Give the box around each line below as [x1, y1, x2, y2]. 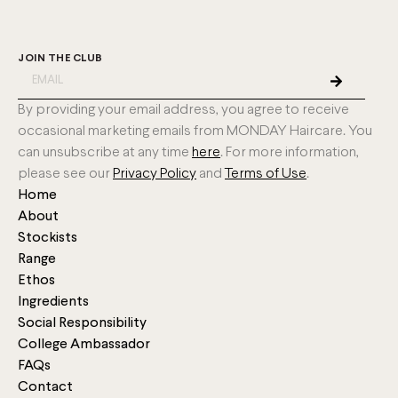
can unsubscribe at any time [18, 145, 192, 159]
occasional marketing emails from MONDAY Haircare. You [18, 123, 372, 138]
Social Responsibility [18, 315, 147, 330]
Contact [18, 379, 73, 394]
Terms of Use [225, 166, 306, 180]
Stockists [18, 230, 77, 245]
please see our [18, 166, 113, 180]
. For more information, [220, 145, 359, 159]
